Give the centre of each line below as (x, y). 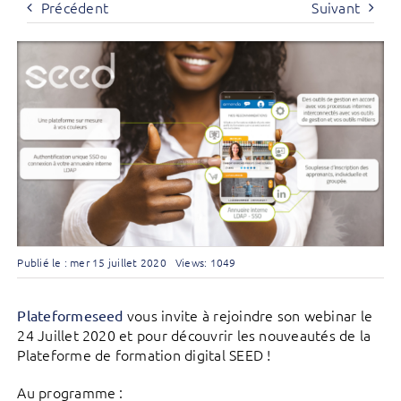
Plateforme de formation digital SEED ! (144, 355)
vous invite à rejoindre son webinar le (248, 316)
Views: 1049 (205, 263)
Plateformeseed (70, 316)
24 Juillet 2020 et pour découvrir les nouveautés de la (194, 335)
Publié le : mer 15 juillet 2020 (92, 263)
